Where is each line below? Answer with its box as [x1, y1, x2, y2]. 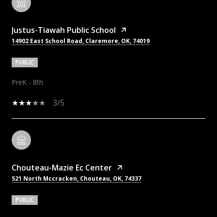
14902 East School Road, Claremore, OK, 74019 [12, 36, 150, 45]
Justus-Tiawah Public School [12, 24, 116, 35]
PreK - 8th [12, 77, 43, 87]
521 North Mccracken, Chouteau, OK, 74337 [12, 174, 141, 183]
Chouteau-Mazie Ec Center [12, 162, 112, 173]
